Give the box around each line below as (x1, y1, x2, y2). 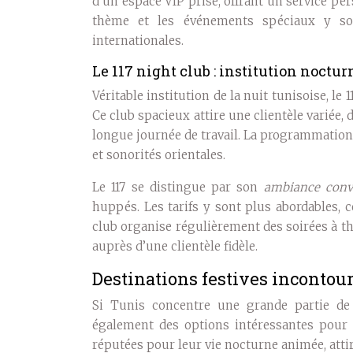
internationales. (92, 33, 184, 49)
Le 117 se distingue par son (92, 180, 264, 195)
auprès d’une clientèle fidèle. (92, 239, 258, 255)
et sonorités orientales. (92, 147, 225, 163)
